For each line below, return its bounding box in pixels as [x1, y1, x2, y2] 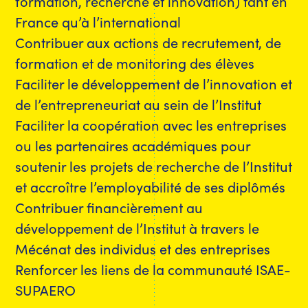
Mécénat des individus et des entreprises [15, 238, 271, 258]
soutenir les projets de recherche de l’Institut [15, 155, 293, 175]
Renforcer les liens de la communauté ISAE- [15, 258, 291, 278]
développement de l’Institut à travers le [15, 217, 260, 237]
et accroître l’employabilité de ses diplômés [15, 176, 286, 196]
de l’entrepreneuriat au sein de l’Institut [15, 93, 262, 113]
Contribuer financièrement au [15, 197, 203, 217]
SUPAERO [15, 279, 76, 299]
